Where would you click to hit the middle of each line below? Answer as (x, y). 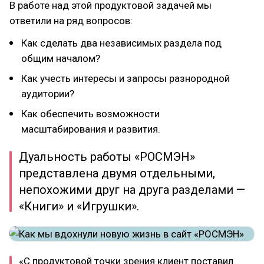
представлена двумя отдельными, (117, 173)
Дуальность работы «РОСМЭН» (107, 157)
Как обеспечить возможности (90, 114)
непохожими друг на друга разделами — (132, 190)
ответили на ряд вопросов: (71, 21)
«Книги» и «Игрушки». (79, 206)
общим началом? (61, 58)
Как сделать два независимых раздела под (121, 43)
